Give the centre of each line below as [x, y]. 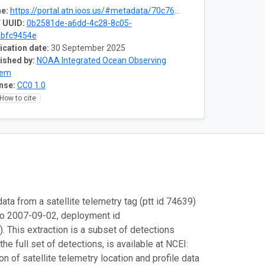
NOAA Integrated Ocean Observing [101, 60]
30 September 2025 [88, 48]
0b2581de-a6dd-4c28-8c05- [79, 23]
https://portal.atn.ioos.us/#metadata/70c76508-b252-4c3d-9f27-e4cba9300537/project [92, 10]
